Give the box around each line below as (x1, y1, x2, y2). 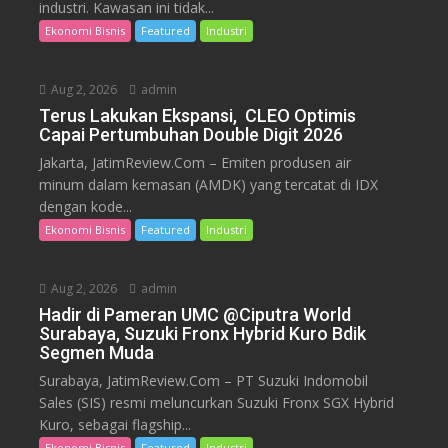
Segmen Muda (39, 342, 155, 364)
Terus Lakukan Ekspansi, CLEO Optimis (39, 105, 357, 127)
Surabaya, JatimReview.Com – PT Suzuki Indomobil (39, 371, 369, 391)
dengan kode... (39, 197, 133, 217)
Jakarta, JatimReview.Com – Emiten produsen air (39, 153, 352, 173)
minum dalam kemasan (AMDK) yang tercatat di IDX (39, 175, 379, 195)
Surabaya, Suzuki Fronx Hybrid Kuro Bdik (39, 323, 367, 345)
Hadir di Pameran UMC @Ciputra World (39, 304, 352, 326)
